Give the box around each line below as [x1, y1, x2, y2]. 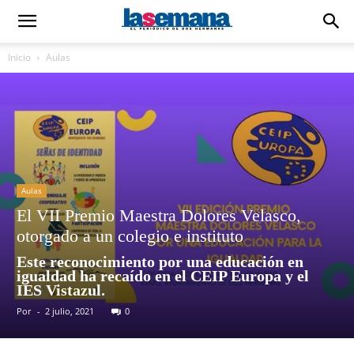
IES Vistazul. [17, 281, 105, 299]
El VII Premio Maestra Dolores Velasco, [17, 205, 301, 225]
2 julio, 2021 [45, 305, 94, 317]
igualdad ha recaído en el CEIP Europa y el [17, 267, 309, 284]
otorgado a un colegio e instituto [17, 226, 243, 246]
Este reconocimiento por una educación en [17, 253, 303, 270]
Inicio [8, 51, 31, 64]
